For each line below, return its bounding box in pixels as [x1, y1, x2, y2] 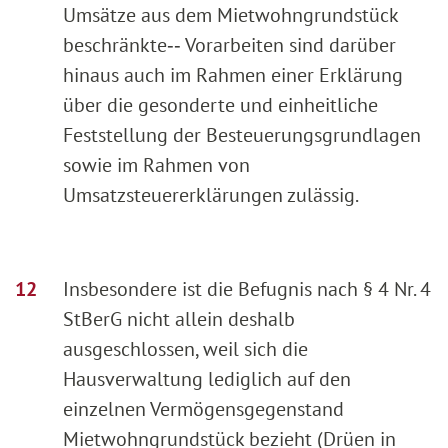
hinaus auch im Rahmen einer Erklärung [63, 62, 403, 89]
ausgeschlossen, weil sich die [63, 336, 308, 363]
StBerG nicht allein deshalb [63, 306, 295, 333]
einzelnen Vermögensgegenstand [63, 396, 344, 423]
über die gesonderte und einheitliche [63, 92, 378, 119]
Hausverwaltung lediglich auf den [63, 366, 351, 393]
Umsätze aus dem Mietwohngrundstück [63, 2, 398, 29]
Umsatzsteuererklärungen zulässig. [63, 182, 359, 209]
